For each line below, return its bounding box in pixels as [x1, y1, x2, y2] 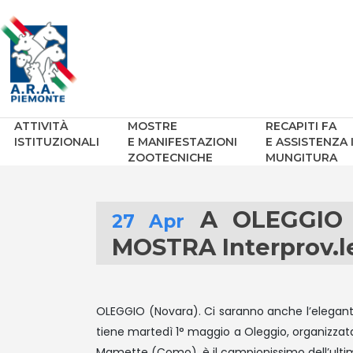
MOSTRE [128, 119, 177, 133]
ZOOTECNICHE [128, 150, 213, 165]
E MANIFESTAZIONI [128, 135, 237, 149]
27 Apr [112, 210, 185, 232]
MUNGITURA [266, 150, 337, 165]
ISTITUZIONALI [14, 135, 99, 149]
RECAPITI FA [266, 119, 336, 133]
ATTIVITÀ [14, 119, 68, 133]
